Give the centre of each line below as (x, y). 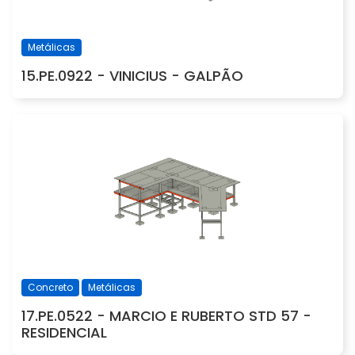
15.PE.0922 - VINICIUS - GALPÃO (132, 76)
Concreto (50, 288)
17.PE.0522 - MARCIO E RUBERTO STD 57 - (166, 316)
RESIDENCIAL (64, 333)
